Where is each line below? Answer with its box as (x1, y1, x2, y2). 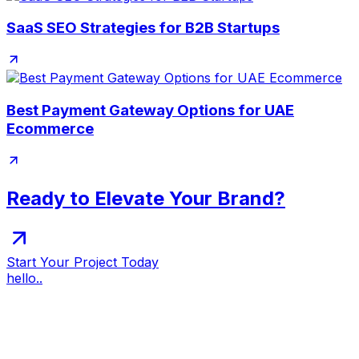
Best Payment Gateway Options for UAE (6, 100, 294, 119)
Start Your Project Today (6, 254, 159, 271)
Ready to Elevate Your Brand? (6, 186, 285, 210)
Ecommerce (6, 119, 94, 138)
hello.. (6, 270, 42, 287)
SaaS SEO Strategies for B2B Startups (6, 18, 280, 38)
